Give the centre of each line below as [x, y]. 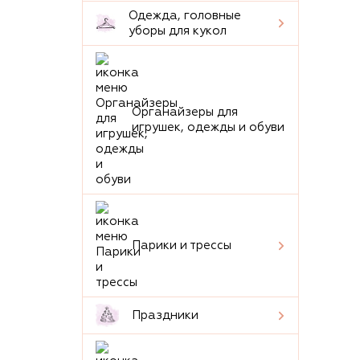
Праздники [165, 315]
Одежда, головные [185, 16]
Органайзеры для [185, 112]
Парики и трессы [182, 245]
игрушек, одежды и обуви [208, 127]
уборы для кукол [178, 31]
